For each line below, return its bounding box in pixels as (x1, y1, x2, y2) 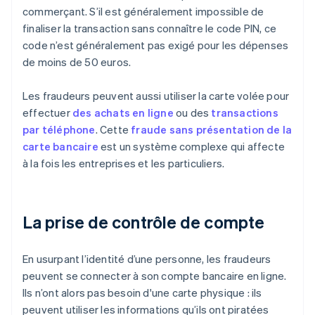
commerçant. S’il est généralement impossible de (22, 4, 264, 19)
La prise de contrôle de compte (22, 211, 264, 233)
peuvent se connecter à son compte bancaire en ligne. (22, 269, 287, 283)
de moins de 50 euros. (22, 55, 131, 70)
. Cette (95, 122, 131, 137)
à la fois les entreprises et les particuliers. (22, 156, 225, 171)
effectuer (22, 105, 72, 120)
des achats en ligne (72, 105, 174, 120)
